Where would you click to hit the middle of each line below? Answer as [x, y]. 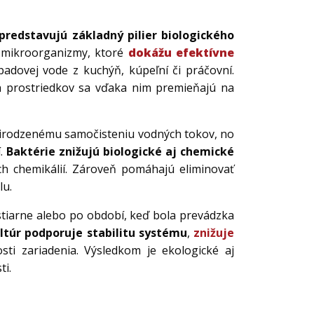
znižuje [214, 233]
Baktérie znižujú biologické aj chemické [120, 152]
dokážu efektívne [181, 53]
